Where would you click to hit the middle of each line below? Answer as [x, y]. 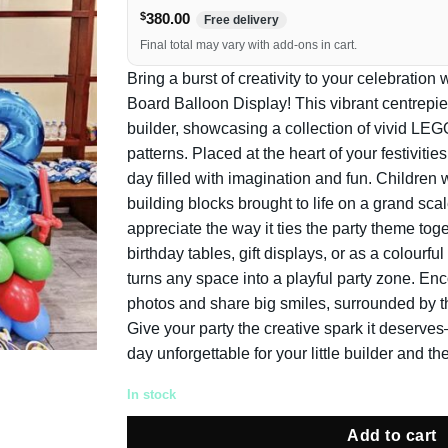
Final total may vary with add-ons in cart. [248, 45]
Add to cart [392, 435]
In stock [151, 394]
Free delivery [241, 20]
